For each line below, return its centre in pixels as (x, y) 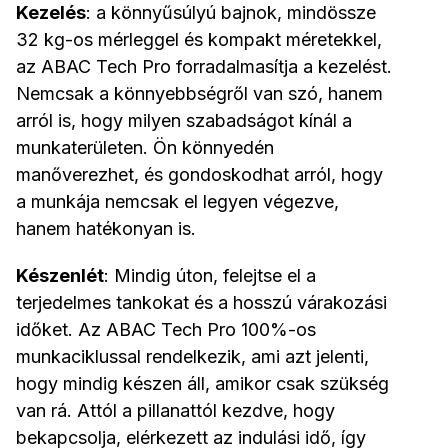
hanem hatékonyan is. (106, 229)
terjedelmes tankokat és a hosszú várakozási (201, 303)
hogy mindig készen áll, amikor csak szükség (202, 384)
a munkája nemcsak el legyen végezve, (177, 202)
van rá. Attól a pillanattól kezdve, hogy (175, 411)
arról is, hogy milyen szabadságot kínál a (184, 121)
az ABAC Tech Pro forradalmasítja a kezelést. (204, 67)
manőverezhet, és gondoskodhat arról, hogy (199, 175)
